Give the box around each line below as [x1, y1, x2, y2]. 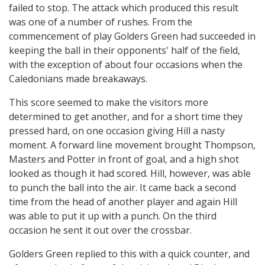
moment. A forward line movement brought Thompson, [9, 138, 256, 151]
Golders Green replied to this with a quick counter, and [9, 247, 250, 260]
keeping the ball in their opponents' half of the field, [9, 44, 240, 57]
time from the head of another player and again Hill [9, 195, 237, 208]
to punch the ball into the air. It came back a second [9, 181, 236, 194]
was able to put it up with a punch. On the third [9, 209, 216, 222]
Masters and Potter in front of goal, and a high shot [9, 153, 239, 166]
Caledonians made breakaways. [9, 72, 147, 85]
